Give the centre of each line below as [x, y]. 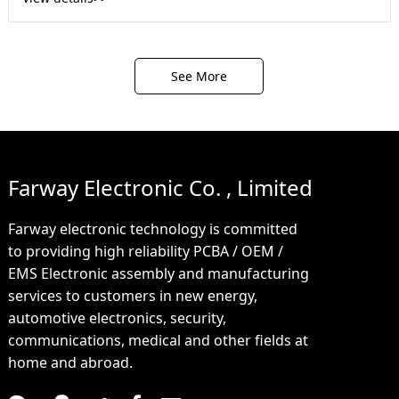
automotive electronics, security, [117, 318]
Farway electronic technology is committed [152, 229]
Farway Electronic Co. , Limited [160, 188]
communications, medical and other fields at [158, 341]
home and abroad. [70, 363]
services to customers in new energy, [132, 296]
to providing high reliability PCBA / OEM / [145, 252]
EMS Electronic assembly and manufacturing [158, 274]
